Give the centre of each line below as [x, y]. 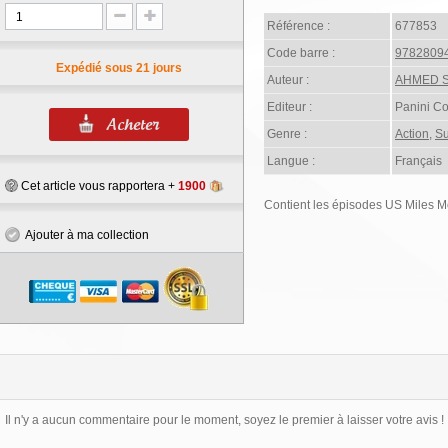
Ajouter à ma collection [84, 235]
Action [412, 134]
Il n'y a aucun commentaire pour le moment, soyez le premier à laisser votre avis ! [224, 420]
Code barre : [301, 53]
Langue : [291, 161]
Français [418, 161]
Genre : [287, 134]
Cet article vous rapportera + [98, 185]
